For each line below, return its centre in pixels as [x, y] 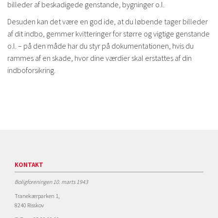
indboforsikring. [31, 70]
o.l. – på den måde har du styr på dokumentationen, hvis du [100, 46]
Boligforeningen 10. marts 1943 [51, 182]
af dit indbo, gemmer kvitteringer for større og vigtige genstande [109, 34]
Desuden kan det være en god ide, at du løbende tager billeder [108, 21]
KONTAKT [29, 165]
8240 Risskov [29, 205]
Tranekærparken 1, [37, 196]
